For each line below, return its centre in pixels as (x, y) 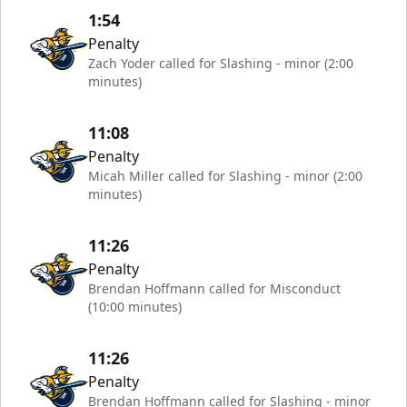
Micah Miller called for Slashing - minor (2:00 (225, 176)
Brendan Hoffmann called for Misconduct (214, 288)
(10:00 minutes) (135, 307)
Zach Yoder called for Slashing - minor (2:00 (221, 63)
